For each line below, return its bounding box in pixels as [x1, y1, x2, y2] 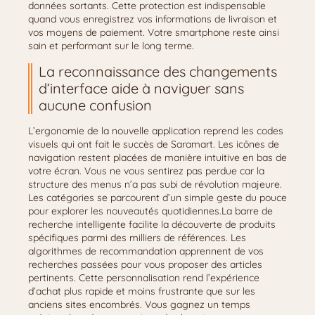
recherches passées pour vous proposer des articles [28, 258, 262, 271]
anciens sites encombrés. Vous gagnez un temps [28, 298, 250, 311]
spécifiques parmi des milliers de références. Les [28, 231, 246, 244]
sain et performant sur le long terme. [28, 39, 194, 52]
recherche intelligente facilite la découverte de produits [28, 218, 276, 231]
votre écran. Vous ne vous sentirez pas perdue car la [28, 165, 264, 177]
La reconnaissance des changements [39, 63, 277, 80]
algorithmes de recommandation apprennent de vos [28, 245, 264, 257]
